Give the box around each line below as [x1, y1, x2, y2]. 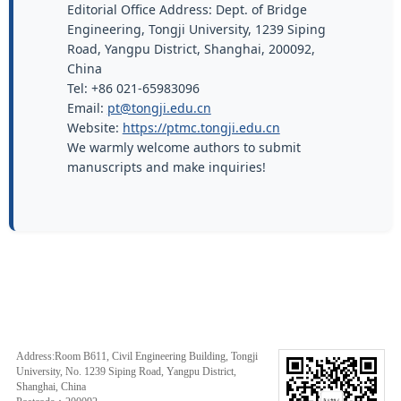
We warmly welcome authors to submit [66, 139, 301, 157]
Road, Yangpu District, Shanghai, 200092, [66, 40, 315, 58]
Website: [66, 119, 123, 137]
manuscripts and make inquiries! [66, 158, 266, 176]
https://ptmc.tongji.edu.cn [122, 119, 280, 137]
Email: [66, 99, 107, 117]
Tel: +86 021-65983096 [66, 80, 200, 98]
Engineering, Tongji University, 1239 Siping [66, 21, 326, 38]
